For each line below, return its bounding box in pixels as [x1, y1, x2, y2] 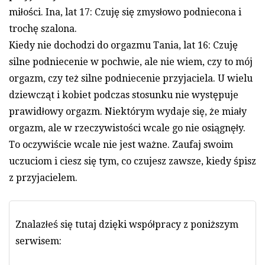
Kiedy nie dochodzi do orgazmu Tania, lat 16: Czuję [9, 39, 238, 51]
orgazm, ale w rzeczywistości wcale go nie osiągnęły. [9, 122, 245, 134]
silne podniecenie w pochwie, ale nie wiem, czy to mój [9, 56, 253, 67]
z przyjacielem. [9, 172, 77, 183]
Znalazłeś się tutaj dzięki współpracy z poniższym [15, 218, 238, 230]
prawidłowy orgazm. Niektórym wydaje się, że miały [9, 105, 247, 117]
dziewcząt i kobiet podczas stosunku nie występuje [9, 89, 238, 101]
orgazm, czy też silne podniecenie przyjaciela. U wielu [9, 72, 253, 84]
